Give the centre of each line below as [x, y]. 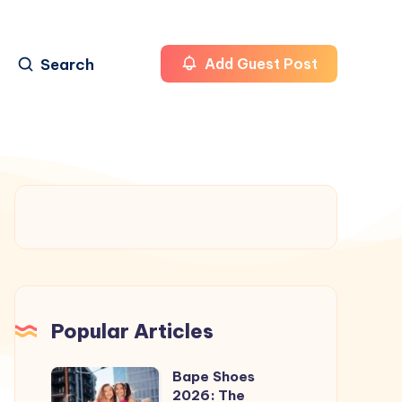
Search [67, 65]
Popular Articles [132, 331]
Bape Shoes [214, 376]
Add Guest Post [259, 64]
